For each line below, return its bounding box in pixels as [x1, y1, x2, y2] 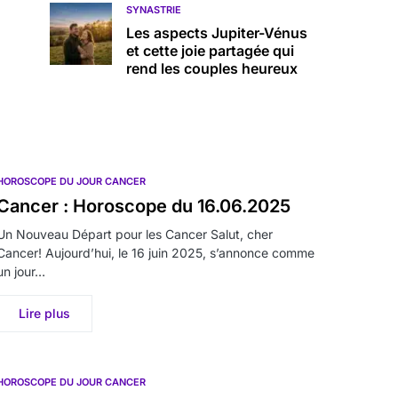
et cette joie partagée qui [126, 42, 294, 60]
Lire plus [19, 306, 70, 321]
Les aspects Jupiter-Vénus [126, 24, 308, 42]
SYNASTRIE [126, 4, 181, 16]
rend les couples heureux [126, 60, 298, 77]
